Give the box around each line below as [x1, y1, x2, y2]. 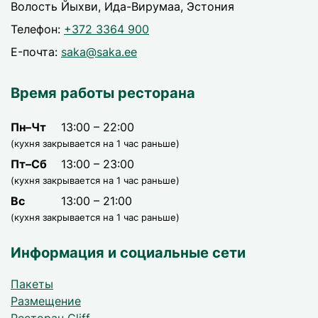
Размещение [11, 294, 81, 308]
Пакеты [11, 277, 53, 291]
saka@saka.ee [61, 45, 137, 59]
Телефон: [11, 22, 64, 36]
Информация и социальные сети [11, 244, 246, 261]
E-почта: [11, 45, 61, 59]
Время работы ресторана [11, 84, 195, 102]
